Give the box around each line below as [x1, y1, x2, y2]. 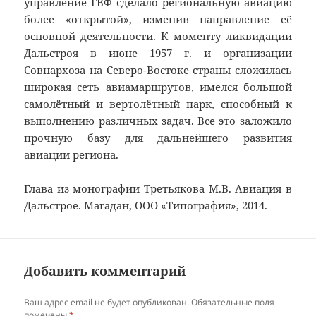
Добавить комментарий [24, 262, 186, 280]
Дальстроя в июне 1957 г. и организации [24, 46, 292, 61]
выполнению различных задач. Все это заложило [24, 114, 292, 128]
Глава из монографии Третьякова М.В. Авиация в [24, 181, 292, 196]
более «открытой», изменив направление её [24, 12, 292, 27]
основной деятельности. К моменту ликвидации [24, 29, 292, 44]
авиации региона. [24, 147, 119, 162]
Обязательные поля [191, 296, 275, 309]
